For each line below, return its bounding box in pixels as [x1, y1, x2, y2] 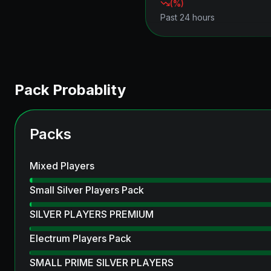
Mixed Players [30, 160, 94, 172]
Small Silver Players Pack [30, 184, 144, 196]
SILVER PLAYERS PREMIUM [30, 208, 154, 220]
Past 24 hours [160, 12, 215, 22]
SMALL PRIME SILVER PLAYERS [30, 256, 174, 269]
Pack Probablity [15, 81, 126, 99]
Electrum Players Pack [30, 232, 131, 244]
